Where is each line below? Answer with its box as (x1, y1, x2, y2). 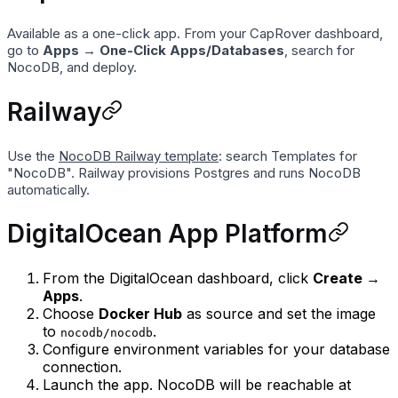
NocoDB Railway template (59, 147, 219, 164)
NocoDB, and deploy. (7, 59, 137, 76)
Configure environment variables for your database (43, 340, 390, 359)
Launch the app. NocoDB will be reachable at (43, 376, 351, 394)
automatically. (7, 180, 90, 198)
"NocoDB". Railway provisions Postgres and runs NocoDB (7, 163, 361, 181)
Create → (313, 269, 380, 288)
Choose (43, 305, 99, 323)
